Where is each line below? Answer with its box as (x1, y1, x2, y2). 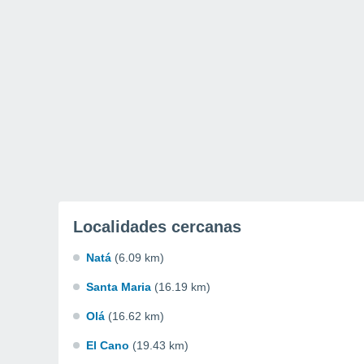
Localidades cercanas (73, 218, 241, 236)
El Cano (86, 339, 129, 352)
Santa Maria (86, 280, 151, 293)
